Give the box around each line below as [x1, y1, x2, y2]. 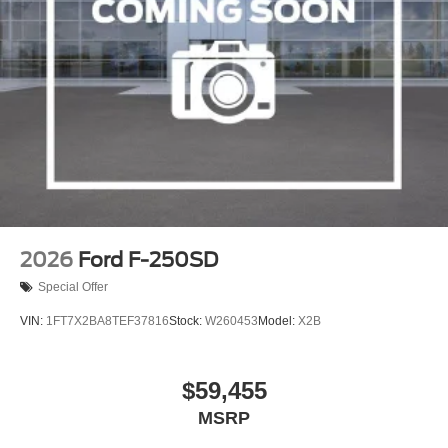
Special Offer [38, 279, 108, 294]
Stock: [169, 314, 205, 329]
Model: [258, 314, 298, 329]
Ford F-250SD [78, 247, 218, 272]
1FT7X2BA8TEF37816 [46, 314, 169, 329]
